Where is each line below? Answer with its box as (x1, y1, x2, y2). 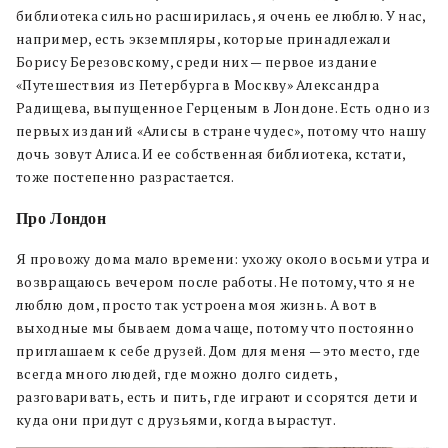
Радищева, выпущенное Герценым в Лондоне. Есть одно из (16, 99, 430, 118)
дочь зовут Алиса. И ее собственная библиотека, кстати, (16, 145, 406, 164)
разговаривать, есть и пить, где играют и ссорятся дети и (16, 388, 419, 407)
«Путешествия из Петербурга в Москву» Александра (16, 76, 380, 95)
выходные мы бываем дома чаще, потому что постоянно (16, 319, 414, 338)
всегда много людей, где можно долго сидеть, (16, 365, 337, 384)
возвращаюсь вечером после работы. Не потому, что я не (16, 273, 415, 292)
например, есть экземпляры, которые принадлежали (16, 30, 392, 49)
